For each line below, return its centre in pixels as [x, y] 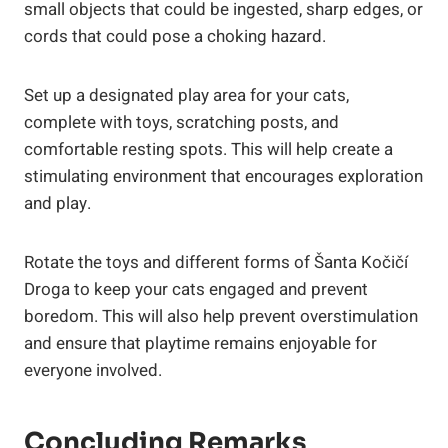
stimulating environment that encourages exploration [223, 176]
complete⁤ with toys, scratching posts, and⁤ [181, 122]
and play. [57, 203]
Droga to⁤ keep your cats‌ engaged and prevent [196, 289]
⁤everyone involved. [93, 370]
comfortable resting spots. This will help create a [208, 149]
